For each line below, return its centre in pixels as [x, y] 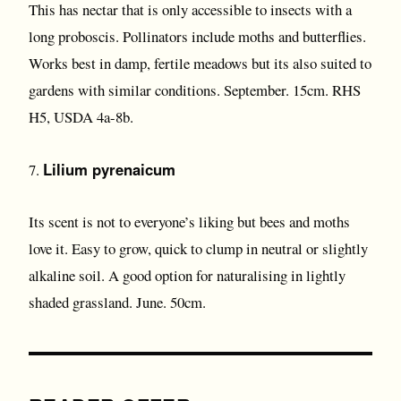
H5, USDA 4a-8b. [81, 117]
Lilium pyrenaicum [109, 169]
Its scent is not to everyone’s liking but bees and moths [189, 222]
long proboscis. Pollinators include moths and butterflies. [197, 36]
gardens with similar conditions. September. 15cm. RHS [195, 90]
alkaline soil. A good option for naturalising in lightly [187, 275]
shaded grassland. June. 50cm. [117, 302]
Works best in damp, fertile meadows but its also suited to [200, 63]
